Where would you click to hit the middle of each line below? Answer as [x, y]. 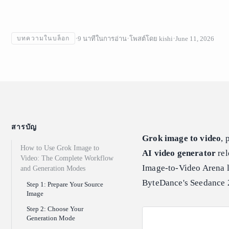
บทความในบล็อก [43, 39]
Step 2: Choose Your [55, 209]
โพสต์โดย [144, 38]
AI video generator [179, 153]
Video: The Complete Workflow [67, 158]
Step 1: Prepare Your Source [65, 185]
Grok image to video [182, 139]
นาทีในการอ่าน [105, 38]
